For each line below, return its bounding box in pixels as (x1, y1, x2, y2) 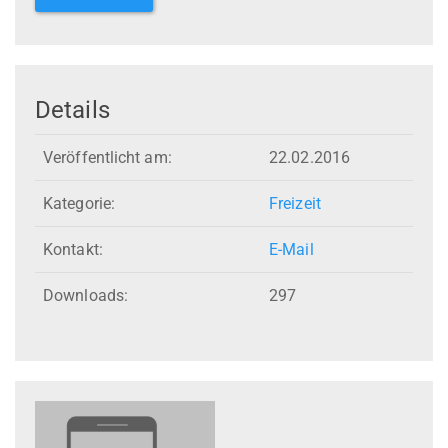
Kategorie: (43, 194, 115, 214)
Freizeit (269, 194, 321, 214)
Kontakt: (43, 240, 103, 260)
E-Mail (269, 240, 314, 260)
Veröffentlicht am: (43, 148, 172, 168)
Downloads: (43, 286, 128, 306)
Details (35, 95, 110, 124)
